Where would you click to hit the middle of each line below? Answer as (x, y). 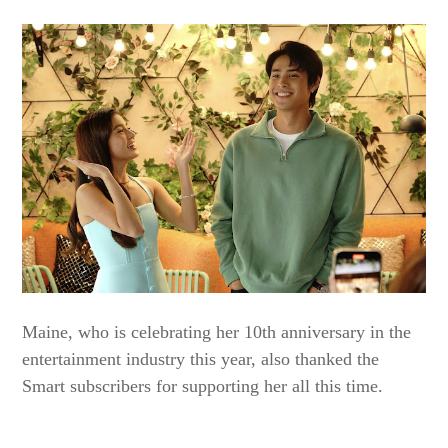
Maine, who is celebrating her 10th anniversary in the (217, 332)
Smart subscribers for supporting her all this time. (203, 386)
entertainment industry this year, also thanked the (201, 359)
